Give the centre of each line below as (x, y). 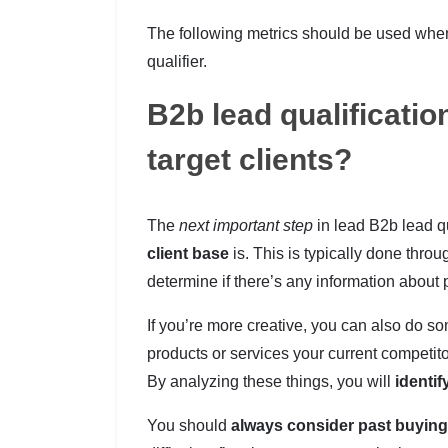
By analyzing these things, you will (271, 381)
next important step (246, 225)
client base (188, 253)
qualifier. (177, 61)
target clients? (249, 159)
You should (189, 425)
